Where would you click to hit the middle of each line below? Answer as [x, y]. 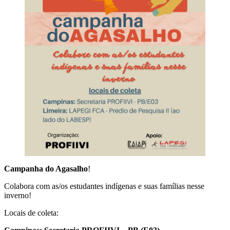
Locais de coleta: [31, 213]
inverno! [18, 195]
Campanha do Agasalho [46, 169]
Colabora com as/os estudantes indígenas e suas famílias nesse [104, 186]
